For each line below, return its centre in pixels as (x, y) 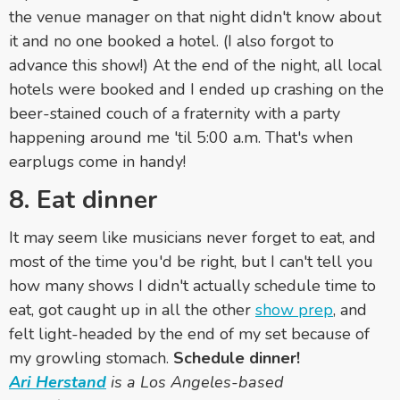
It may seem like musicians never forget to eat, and (192, 237)
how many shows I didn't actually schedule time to (192, 285)
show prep (294, 309)
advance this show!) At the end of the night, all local (196, 65)
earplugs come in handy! (97, 161)
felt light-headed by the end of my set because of (189, 333)
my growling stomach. (89, 358)
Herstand (71, 382)
